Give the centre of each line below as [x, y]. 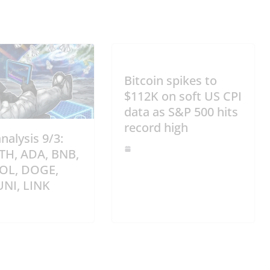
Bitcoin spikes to [171, 81]
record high [156, 128]
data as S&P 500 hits [181, 112]
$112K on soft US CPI [183, 96]
